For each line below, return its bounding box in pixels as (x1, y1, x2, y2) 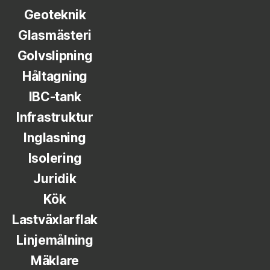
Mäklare (30, 253, 80, 268)
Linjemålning (16, 233, 93, 248)
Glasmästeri (17, 28, 92, 43)
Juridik (33, 171, 77, 186)
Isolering (28, 151, 82, 166)
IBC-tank (28, 89, 81, 104)
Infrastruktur (16, 110, 93, 125)
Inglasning (24, 130, 86, 145)
